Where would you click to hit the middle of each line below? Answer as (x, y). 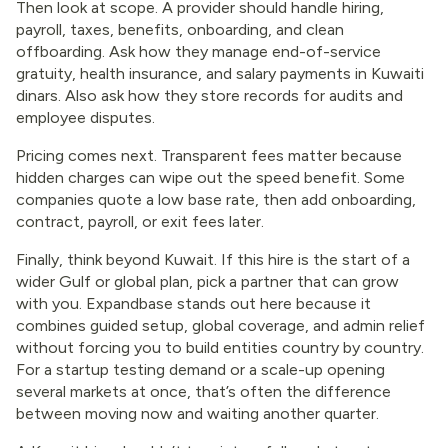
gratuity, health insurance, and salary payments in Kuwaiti (220, 74)
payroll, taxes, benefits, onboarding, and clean (180, 30)
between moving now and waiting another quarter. (197, 414)
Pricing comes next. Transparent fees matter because (209, 156)
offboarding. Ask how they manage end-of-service (198, 52)
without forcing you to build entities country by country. (220, 348)
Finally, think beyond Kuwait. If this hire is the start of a (213, 260)
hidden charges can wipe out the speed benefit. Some (210, 178)
